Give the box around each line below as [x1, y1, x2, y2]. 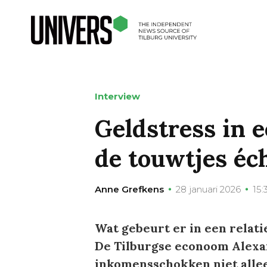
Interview [94, 90, 140, 102]
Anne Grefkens [94, 183, 164, 195]
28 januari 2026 [175, 183, 241, 195]
